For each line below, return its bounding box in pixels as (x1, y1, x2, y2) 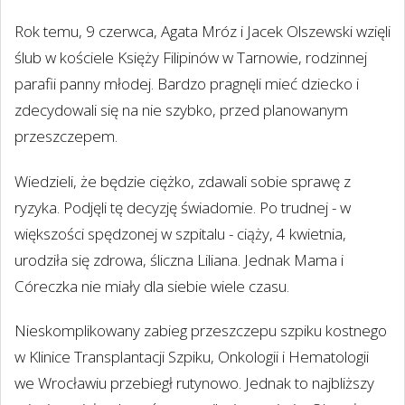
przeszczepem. (14, 126, 118, 147)
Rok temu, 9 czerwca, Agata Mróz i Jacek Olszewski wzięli (14, 21, 391, 42)
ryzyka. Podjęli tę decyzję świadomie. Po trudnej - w (14, 196, 351, 218)
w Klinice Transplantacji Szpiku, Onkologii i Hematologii (14, 345, 369, 367)
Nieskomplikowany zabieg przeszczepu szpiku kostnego (14, 319, 387, 341)
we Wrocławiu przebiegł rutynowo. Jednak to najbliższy (14, 372, 374, 393)
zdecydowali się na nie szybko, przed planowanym (14, 99, 348, 121)
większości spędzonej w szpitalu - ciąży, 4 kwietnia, (14, 222, 346, 244)
